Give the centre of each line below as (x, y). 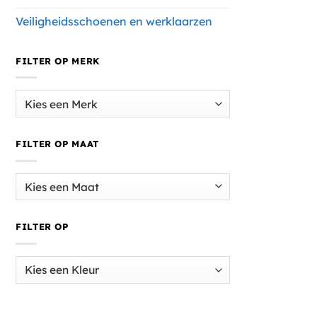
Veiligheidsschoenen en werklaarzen (114, 21)
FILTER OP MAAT (57, 143)
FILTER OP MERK (58, 60)
